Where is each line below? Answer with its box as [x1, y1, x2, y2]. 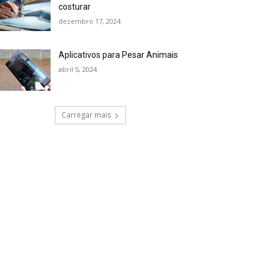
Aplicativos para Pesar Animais [58, 50, 179, 60]
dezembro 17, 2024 [58, 16, 121, 26]
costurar [58, 2, 91, 12]
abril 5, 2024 [58, 65, 97, 74]
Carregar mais [61, 110, 111, 121]
